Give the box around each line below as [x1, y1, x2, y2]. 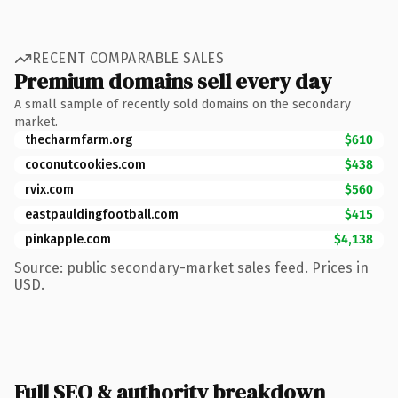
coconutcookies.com [25, 156, 146, 172]
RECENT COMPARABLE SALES [32, 50, 225, 67]
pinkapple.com [25, 231, 111, 247]
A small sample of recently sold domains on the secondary [14, 96, 351, 112]
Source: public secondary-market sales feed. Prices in [14, 259, 369, 276]
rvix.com [25, 181, 74, 197]
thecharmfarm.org [25, 131, 132, 147]
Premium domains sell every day [14, 66, 331, 96]
